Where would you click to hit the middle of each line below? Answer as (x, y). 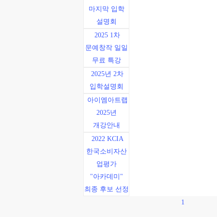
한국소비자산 (106, 151)
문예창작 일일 (106, 48)
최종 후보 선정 (106, 189)
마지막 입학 (106, 9)
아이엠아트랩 (107, 100)
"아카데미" (106, 177)
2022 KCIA (107, 139)
